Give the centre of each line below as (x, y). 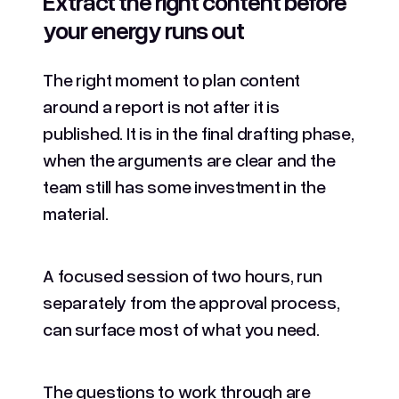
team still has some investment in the (184, 186)
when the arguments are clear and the (189, 159)
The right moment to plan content (172, 79)
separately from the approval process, (191, 301)
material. (76, 212)
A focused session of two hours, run (183, 275)
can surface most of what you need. (183, 328)
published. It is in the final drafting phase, (199, 132)
